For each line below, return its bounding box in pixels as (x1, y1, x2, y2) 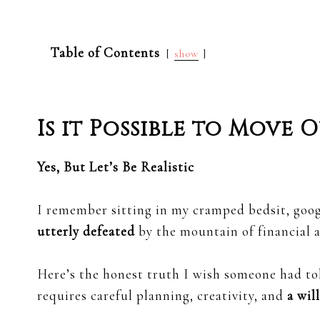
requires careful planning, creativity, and (37, 287, 287, 304)
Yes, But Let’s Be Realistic (37, 159, 194, 176)
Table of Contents (50, 44, 160, 61)
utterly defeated (37, 223, 135, 240)
